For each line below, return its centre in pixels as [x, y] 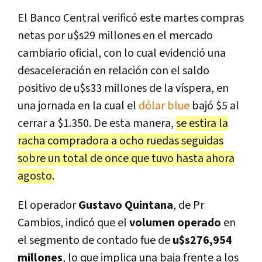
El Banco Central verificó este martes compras [131, 18]
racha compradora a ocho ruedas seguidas [120, 141]
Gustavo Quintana [126, 205]
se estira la [202, 123]
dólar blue [164, 106]
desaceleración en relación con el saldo [113, 70]
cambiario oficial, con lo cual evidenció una [122, 53]
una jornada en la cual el [78, 106]
